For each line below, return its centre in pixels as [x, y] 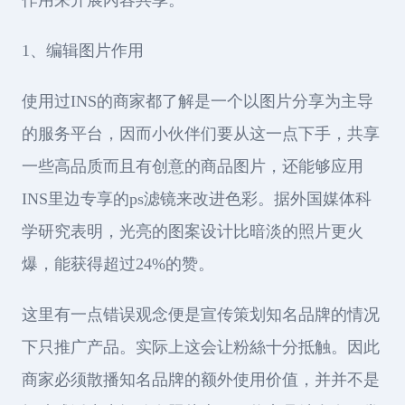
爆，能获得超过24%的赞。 [118, 264]
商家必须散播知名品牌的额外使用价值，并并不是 [201, 379]
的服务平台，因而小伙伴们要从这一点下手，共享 [201, 133]
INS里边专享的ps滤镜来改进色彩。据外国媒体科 [197, 198]
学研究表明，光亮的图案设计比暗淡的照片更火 [193, 231]
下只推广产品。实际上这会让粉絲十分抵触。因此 [201, 347]
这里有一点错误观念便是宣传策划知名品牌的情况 [201, 314]
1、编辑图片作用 [83, 50]
